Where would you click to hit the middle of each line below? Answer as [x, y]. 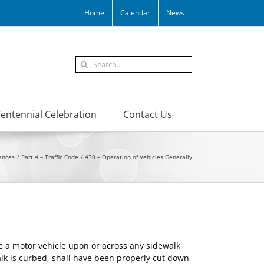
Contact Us [148, 114]
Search [88, 61]
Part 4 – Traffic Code [50, 157]
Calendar [135, 13]
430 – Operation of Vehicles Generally [138, 157]
